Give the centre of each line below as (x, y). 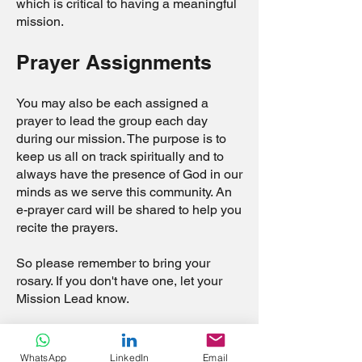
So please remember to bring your (113, 263)
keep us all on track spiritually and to (120, 156)
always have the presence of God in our (129, 174)
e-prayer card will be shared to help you (129, 210)
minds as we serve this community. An (124, 192)
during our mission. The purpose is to (121, 139)
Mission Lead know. (73, 299)
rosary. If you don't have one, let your (119, 281)
